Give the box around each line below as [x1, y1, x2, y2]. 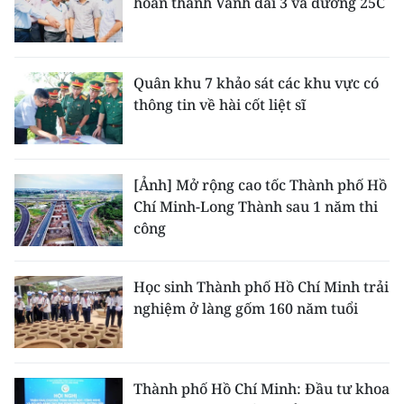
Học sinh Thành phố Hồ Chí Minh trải [133, 277, 389, 297]
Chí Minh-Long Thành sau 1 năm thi [133, 197, 378, 216]
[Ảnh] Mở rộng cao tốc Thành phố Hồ [133, 175, 387, 195]
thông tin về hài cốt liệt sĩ [133, 95, 306, 115]
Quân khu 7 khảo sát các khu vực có [133, 73, 379, 93]
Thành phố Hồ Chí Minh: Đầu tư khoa [133, 379, 390, 399]
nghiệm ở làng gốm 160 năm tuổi [133, 298, 358, 318]
